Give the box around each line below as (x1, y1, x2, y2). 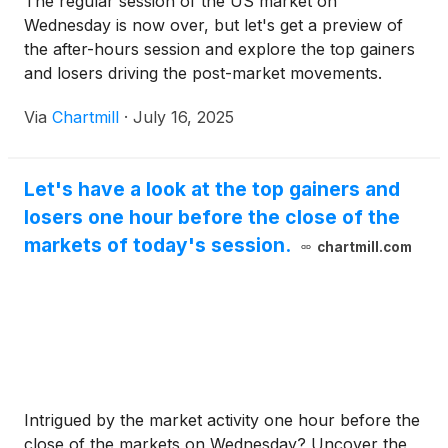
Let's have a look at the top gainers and (24, 177, 400, 202)
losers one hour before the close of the (24, 205, 400, 230)
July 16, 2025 (133, 107, 234, 128)
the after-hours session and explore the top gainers (24, 39, 415, 60)
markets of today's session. (24, 233, 291, 258)
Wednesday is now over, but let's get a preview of (24, 15, 403, 36)
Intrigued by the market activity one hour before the (24, 410, 420, 431)
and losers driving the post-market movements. (24, 63, 382, 84)
